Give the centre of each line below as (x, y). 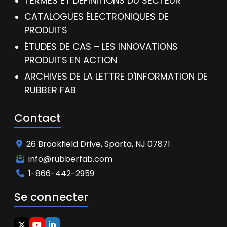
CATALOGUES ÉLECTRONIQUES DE (97, 16)
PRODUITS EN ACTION (71, 60)
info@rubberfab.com (70, 159)
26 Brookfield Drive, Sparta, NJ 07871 (98, 144)
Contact (37, 118)
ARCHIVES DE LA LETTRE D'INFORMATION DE (116, 76)
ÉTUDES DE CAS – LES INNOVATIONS (101, 46)
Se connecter (51, 197)
